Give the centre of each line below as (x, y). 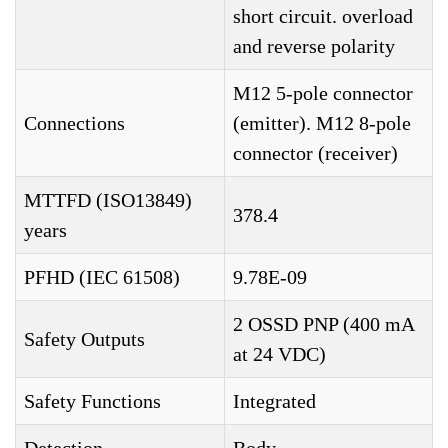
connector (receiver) (315, 153)
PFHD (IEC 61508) (102, 277)
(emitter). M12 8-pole (322, 123)
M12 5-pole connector (323, 93)
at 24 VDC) (279, 354)
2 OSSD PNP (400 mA (324, 324)
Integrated (274, 401)
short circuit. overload (323, 16)
